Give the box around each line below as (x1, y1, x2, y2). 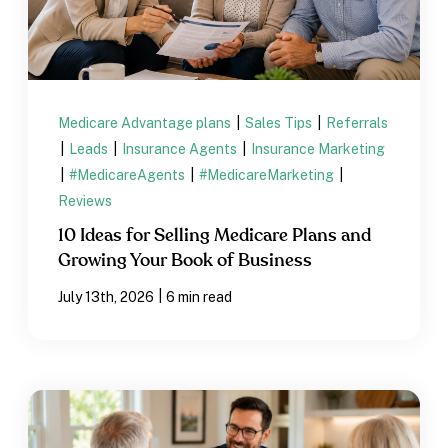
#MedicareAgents (69, 166, 189, 183)
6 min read (166, 288, 233, 305)
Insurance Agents (122, 140, 241, 157)
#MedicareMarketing (199, 166, 338, 183)
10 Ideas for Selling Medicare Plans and (58, 226, 372, 245)
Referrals (326, 114, 389, 131)
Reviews (58, 192, 113, 209)
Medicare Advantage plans (58, 114, 235, 131)
